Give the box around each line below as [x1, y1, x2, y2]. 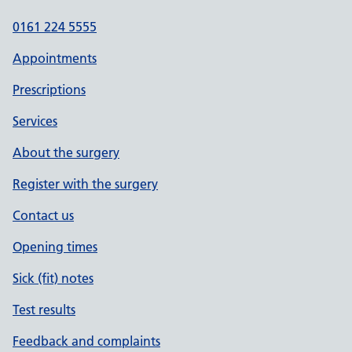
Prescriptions [13, 82, 86, 97]
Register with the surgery [13, 176, 158, 192]
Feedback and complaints [13, 333, 160, 349]
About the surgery [13, 145, 119, 160]
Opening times [13, 239, 97, 255]
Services [13, 113, 57, 129]
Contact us [13, 207, 74, 223]
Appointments [13, 50, 97, 66]
